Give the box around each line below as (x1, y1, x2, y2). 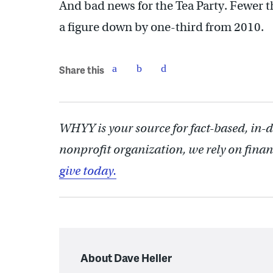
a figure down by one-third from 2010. (59, 19, 264, 35)
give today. (59, 163, 116, 179)
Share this (59, 63, 104, 77)
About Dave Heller (80, 249, 172, 265)
